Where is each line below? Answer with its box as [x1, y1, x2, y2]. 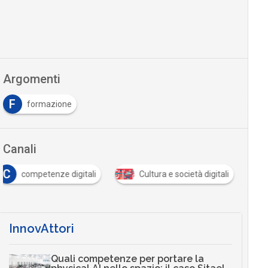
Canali [2, 142, 36, 157]
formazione [26, 99, 72, 109]
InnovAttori [8, 221, 74, 236]
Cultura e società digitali [139, 169, 229, 179]
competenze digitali [21, 169, 96, 179]
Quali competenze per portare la [50, 253, 204, 265]
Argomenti [2, 72, 60, 87]
